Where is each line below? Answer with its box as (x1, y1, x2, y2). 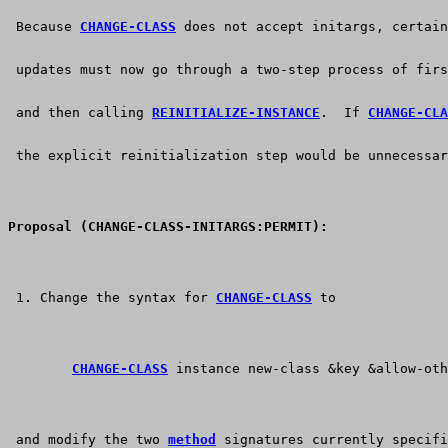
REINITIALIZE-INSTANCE (152, 105, 320, 121)
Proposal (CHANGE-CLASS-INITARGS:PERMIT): (8, 219, 328, 235)
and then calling (8, 105, 152, 121)
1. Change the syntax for (8, 290, 216, 306)
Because (8, 19, 80, 35)
